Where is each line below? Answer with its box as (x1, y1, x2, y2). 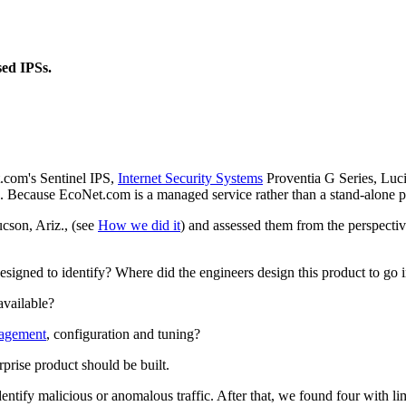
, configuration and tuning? (46, 326, 200, 343)
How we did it (98, 217, 180, 234)
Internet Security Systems (118, 170, 263, 187)
